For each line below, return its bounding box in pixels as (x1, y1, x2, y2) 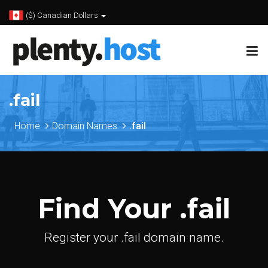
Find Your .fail (38, 192, 230, 225)
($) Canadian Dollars (26, 11, 100, 20)
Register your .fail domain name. (44, 230, 224, 245)
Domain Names (52, 120, 117, 132)
